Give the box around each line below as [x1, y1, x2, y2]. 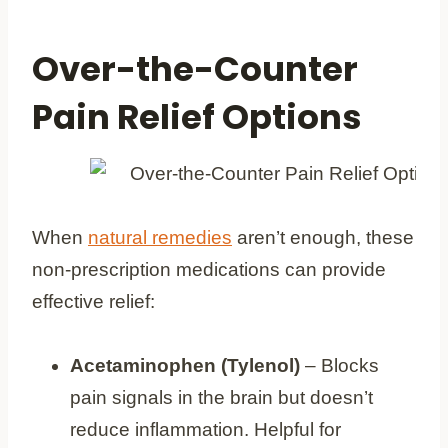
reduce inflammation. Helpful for [70, 418, 341, 440]
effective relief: [32, 290, 155, 312]
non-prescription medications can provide [32, 258, 386, 280]
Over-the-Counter [32, 44, 358, 93]
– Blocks [300, 354, 379, 376]
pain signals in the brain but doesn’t [70, 386, 373, 408]
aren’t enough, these [232, 226, 414, 248]
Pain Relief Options [32, 92, 362, 141]
